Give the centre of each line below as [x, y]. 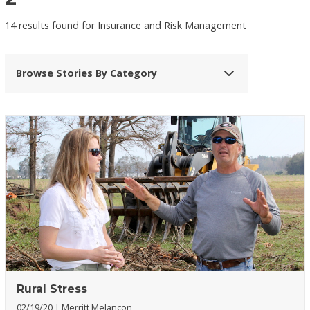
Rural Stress [52, 289]
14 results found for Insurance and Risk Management [126, 25]
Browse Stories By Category [87, 73]
